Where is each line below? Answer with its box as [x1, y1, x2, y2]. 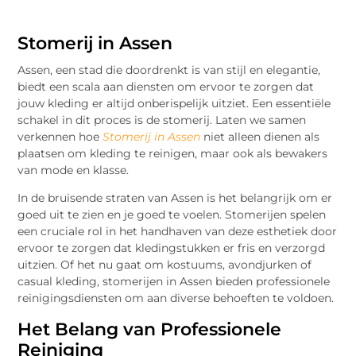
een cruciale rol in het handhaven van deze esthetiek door [17, 224, 338, 239]
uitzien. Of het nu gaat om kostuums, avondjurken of [17, 257, 312, 273]
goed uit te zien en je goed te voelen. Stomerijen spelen [17, 207, 327, 222]
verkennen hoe [17, 129, 103, 144]
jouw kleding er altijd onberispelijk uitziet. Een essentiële [17, 95, 331, 110]
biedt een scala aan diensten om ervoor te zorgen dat [17, 79, 315, 94]
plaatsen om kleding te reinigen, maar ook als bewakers [17, 145, 328, 161]
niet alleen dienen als [200, 129, 320, 144]
